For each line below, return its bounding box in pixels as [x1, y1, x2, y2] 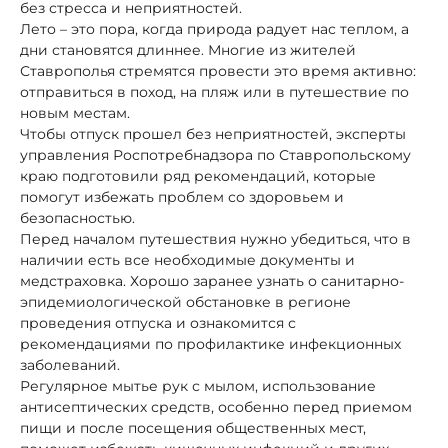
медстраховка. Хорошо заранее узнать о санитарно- [20, 271, 404, 290]
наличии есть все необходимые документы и [20, 250, 355, 269]
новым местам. [20, 103, 134, 122]
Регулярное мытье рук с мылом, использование [20, 376, 376, 395]
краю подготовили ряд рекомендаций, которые [20, 166, 376, 185]
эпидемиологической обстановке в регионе [20, 292, 351, 311]
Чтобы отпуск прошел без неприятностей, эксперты [20, 124, 406, 143]
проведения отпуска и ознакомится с [20, 313, 296, 332]
